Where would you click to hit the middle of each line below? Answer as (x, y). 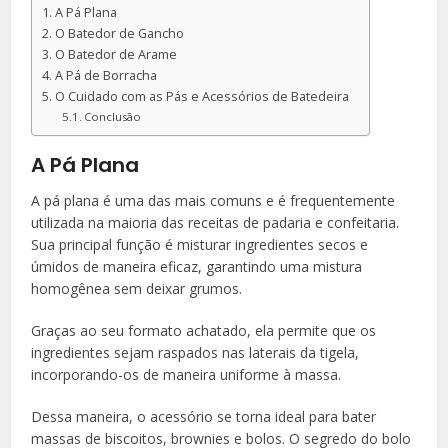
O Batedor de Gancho (119, 33)
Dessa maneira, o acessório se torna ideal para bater (204, 417)
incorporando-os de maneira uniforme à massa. (186, 375)
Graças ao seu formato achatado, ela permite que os (204, 331)
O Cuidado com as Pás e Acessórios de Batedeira (201, 96)
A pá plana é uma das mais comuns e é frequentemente (213, 201)
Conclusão (113, 116)
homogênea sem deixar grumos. (137, 289)
